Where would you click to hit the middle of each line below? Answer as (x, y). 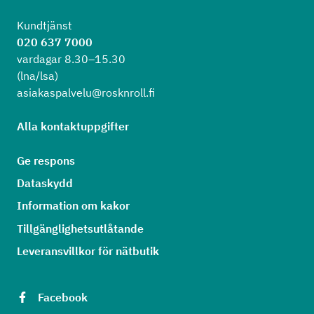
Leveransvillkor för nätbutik (88, 251)
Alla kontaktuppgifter (73, 126)
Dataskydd (45, 183)
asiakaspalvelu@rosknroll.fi (86, 92)
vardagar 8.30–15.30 (71, 59)
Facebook (63, 298)
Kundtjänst (45, 25)
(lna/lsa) (37, 75)
